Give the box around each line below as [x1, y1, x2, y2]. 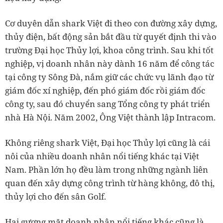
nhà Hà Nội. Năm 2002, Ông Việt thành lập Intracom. [5, 111, 216, 123]
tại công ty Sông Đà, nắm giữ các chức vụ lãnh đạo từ [5, 71, 214, 83]
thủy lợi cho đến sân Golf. [5, 191, 106, 202]
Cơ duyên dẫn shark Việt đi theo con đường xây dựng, [5, 17, 217, 29]
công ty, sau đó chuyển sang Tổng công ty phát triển [5, 98, 210, 110]
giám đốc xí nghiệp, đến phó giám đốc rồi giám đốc [5, 85, 205, 96]
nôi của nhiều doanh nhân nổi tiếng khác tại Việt [5, 150, 199, 162]
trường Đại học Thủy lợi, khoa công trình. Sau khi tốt [5, 44, 214, 56]
